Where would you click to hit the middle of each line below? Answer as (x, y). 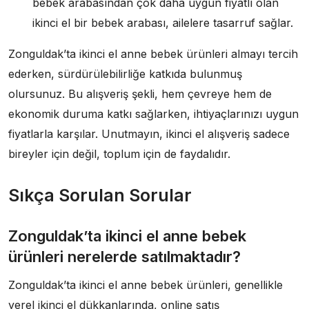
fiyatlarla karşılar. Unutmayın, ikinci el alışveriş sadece (149, 133)
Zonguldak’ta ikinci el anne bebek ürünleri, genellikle (146, 285)
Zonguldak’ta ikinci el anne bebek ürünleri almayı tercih (153, 53)
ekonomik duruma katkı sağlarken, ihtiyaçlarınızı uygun (153, 113)
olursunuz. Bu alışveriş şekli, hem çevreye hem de (140, 93)
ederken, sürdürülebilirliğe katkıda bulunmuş (125, 73)
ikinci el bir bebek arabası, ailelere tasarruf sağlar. (163, 22)
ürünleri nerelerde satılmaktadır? (124, 256)
